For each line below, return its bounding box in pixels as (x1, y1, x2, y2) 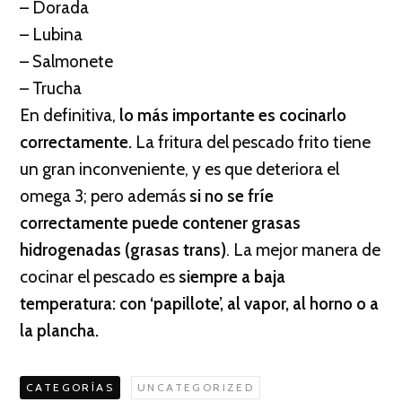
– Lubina (20, 24, 83, 45)
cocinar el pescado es (20, 267, 179, 287)
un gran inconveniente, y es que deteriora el (20, 159, 339, 179)
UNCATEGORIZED (137, 380, 255, 394)
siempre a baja (179, 267, 285, 287)
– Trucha (20, 78, 82, 99)
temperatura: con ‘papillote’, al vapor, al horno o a (20, 293, 379, 314)
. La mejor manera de (226, 240, 380, 260)
